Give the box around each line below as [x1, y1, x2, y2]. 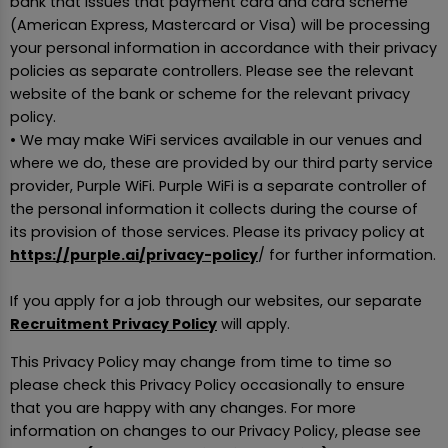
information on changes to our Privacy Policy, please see [10, 420, 421, 441]
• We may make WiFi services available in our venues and [10, 130, 422, 151]
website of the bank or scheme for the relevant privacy [10, 84, 410, 105]
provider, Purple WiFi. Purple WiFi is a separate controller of [10, 176, 427, 197]
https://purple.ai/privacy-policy [10, 245, 258, 266]
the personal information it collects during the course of [10, 199, 418, 220]
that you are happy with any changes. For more [10, 397, 356, 418]
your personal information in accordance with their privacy [10, 38, 437, 59]
